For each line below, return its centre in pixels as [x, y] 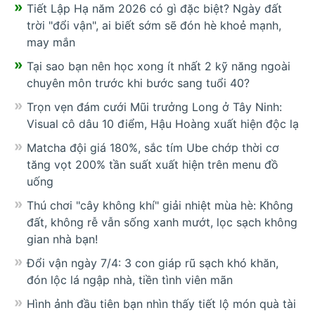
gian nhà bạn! [62, 239]
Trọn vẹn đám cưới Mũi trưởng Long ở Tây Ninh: [154, 107]
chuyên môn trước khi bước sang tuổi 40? [138, 83]
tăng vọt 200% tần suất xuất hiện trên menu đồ [153, 165]
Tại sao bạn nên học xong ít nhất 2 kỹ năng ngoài [159, 66]
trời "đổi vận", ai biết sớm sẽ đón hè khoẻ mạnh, [154, 26]
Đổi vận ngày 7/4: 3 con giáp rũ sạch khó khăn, [153, 263]
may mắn [51, 43]
